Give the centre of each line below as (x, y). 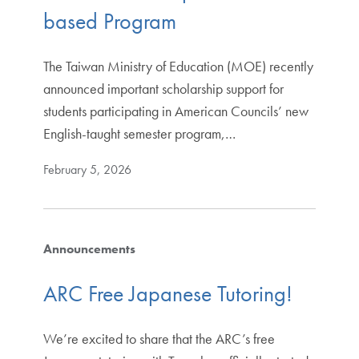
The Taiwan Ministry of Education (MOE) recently (178, 67)
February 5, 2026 (87, 170)
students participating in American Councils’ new (175, 111)
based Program (109, 22)
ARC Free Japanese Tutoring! (167, 293)
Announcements (89, 249)
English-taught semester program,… (139, 134)
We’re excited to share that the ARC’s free (159, 338)
